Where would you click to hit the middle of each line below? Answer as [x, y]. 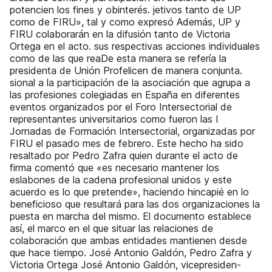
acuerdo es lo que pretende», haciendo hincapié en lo [129, 192]
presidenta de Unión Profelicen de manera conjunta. [126, 70]
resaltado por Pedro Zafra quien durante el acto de [124, 155]
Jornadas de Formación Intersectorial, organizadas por [132, 131]
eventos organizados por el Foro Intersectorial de [121, 107]
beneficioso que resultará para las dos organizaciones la [135, 204]
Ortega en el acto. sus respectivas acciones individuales [135, 46]
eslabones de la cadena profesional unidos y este [121, 180]
